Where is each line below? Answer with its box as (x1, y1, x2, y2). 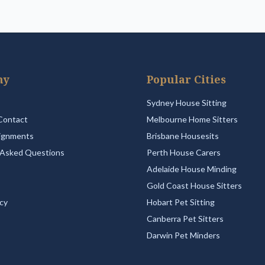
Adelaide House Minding (147, 164, 237, 174)
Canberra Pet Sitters (147, 214, 224, 224)
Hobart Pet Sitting (147, 197, 215, 207)
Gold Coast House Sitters (147, 180, 242, 190)
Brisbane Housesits (147, 131, 219, 141)
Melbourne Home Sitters (147, 114, 238, 124)
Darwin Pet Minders (147, 230, 220, 240)
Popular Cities (147, 72, 226, 86)
